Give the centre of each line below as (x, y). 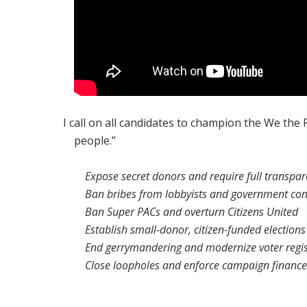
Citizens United (263, 212)
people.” (97, 141)
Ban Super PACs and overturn (157, 212)
